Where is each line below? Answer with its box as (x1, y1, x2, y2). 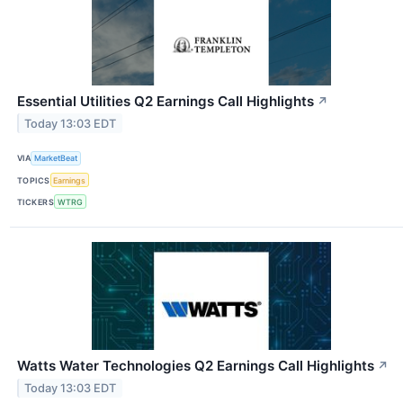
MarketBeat (34, 153, 78, 164)
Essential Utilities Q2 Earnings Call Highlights (17, 92, 314, 110)
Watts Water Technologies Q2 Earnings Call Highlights (17, 357, 374, 375)
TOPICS (17, 175, 50, 185)
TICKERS (17, 196, 55, 207)
